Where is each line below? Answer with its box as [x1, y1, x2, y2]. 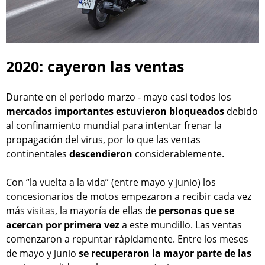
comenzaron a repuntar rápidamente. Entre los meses [6, 232, 248, 246]
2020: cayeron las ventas [6, 56, 184, 77]
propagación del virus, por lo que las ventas [6, 133, 201, 147]
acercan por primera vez [6, 218, 119, 232]
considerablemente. [135, 147, 224, 161]
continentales [6, 147, 69, 161]
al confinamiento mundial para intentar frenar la [6, 119, 222, 132]
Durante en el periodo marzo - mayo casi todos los [6, 91, 231, 104]
